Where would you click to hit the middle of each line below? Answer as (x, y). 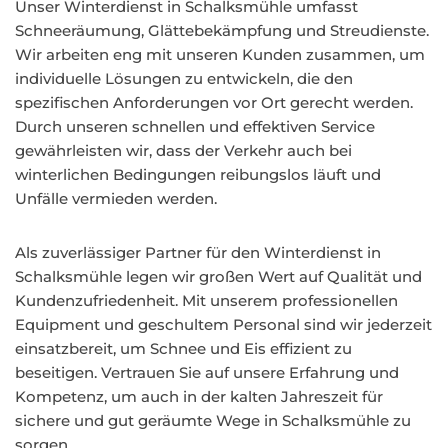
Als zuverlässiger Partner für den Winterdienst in (198, 252)
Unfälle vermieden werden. (116, 198)
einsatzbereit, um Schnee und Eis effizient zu (183, 348)
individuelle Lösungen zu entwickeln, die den (184, 78)
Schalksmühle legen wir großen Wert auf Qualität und (218, 276)
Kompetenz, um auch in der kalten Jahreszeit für (199, 396)
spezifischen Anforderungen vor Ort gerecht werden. (214, 102)
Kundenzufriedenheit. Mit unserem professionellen (206, 300)
